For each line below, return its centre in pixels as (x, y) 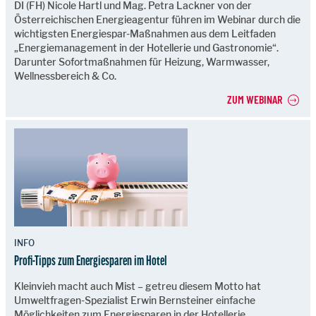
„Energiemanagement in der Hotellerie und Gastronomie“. (146, 48)
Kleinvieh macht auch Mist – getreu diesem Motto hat (138, 286)
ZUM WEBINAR (255, 99)
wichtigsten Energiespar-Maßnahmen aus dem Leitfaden (145, 34)
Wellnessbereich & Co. (65, 76)
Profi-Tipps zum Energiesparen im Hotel (91, 260)
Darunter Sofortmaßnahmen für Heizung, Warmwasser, (142, 62)
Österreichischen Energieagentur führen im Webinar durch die (157, 20)
